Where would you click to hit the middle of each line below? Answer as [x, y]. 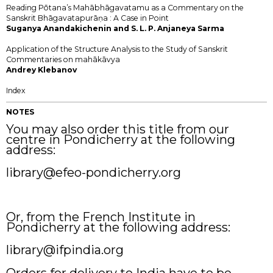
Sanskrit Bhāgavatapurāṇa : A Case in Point [87, 18]
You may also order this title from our [118, 129]
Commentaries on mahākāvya [63, 59]
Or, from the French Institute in [101, 217]
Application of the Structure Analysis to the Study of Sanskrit [117, 49]
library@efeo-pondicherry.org [94, 173]
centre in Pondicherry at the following [121, 139]
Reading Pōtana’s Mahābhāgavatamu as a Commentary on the [125, 7]
